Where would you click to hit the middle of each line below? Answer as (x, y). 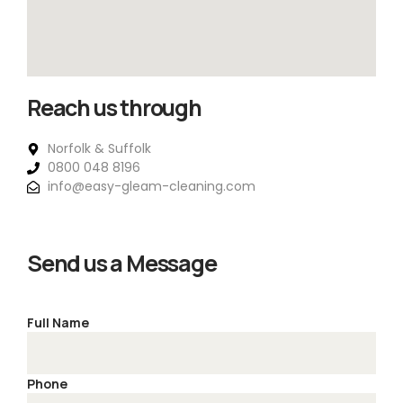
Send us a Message (122, 264)
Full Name (58, 323)
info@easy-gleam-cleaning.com (151, 187)
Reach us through (114, 108)
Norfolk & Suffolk (99, 149)
